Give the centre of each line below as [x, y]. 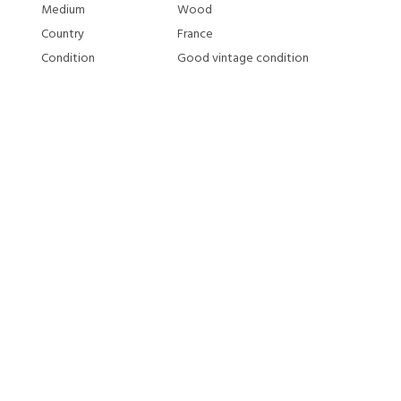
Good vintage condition [243, 59]
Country [63, 34]
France [195, 34]
